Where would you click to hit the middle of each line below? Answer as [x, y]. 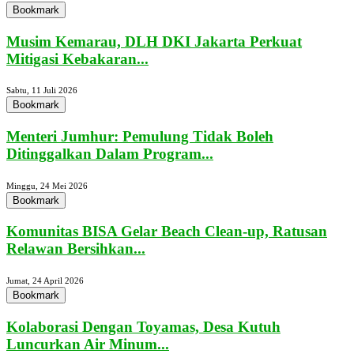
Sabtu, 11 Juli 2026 [42, 90]
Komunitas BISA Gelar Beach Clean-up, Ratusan [167, 232]
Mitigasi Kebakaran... [77, 58]
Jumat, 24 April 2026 [45, 281]
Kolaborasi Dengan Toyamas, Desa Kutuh [143, 326]
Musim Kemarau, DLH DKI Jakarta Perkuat [154, 41]
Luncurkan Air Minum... [88, 344]
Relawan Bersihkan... [76, 249]
